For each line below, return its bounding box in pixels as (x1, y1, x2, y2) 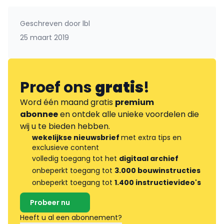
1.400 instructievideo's (114, 177, 201, 187)
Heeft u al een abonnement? (20, 212, 124, 222)
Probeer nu (30, 197, 70, 207)
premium (115, 96, 154, 108)
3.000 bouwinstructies (114, 165, 200, 175)
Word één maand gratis (20, 96, 115, 108)
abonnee (20, 108, 58, 120)
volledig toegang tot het (32, 153, 119, 163)
